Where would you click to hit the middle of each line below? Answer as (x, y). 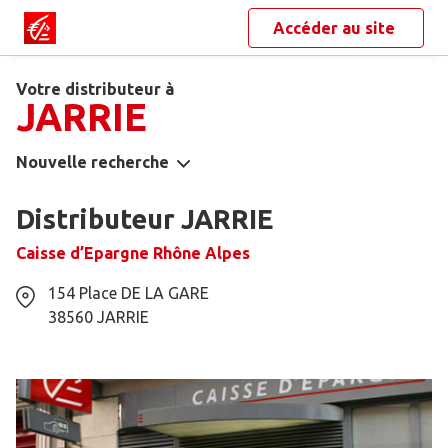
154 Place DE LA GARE (128, 293)
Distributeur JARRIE (144, 219)
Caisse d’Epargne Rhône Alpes (133, 253)
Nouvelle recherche (92, 162)
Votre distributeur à (95, 89)
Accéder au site (336, 28)
